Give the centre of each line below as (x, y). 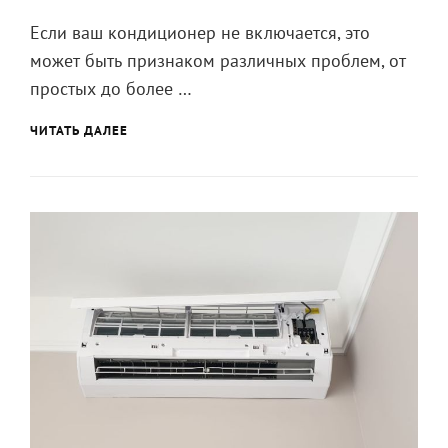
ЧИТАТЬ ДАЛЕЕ (79, 130)
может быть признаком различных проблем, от (218, 60)
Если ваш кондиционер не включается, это (200, 32)
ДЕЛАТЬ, (155, 146)
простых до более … (111, 88)
